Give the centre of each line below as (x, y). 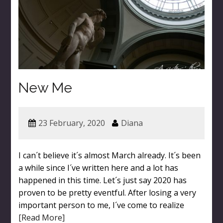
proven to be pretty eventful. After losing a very (107, 193)
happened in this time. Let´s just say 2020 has (102, 180)
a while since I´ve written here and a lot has (98, 168)
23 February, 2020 (71, 123)
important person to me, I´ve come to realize (101, 205)
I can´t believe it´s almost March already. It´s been (109, 156)
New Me (45, 88)
